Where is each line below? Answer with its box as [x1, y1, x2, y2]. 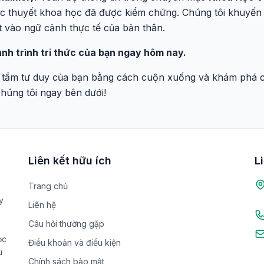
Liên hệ [28, 200, 56, 210]
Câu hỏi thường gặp [28, 219, 104, 229]
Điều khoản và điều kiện [28, 237, 121, 247]
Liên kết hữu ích [28, 154, 111, 167]
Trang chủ [28, 181, 68, 191]
